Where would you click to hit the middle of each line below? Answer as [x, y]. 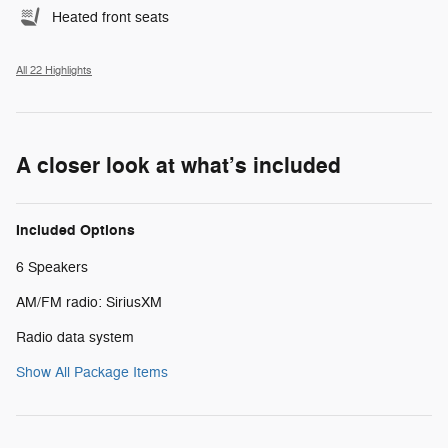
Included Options [75, 231]
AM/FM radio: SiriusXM [89, 303]
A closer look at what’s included [178, 166]
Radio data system [75, 338]
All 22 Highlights [54, 71]
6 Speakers [52, 268]
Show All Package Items [92, 373]
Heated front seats [110, 18]
